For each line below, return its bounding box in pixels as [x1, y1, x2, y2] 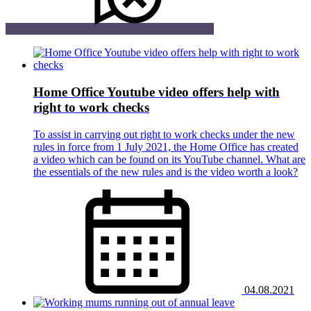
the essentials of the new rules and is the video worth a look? [33, 165, 298, 178]
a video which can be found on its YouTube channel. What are [33, 153, 305, 165]
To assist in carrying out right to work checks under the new [33, 128, 295, 140]
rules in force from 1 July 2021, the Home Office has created [33, 140, 299, 153]
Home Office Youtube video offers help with [33, 84, 280, 99]
